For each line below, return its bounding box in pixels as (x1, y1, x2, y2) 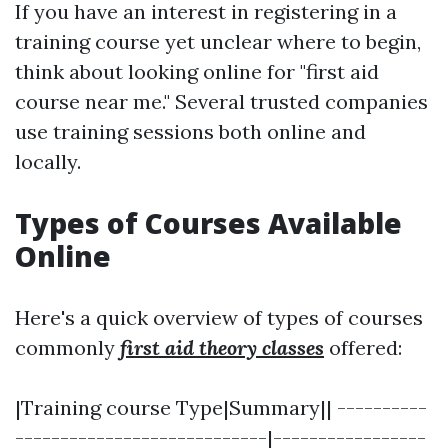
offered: (324, 335, 402, 361)
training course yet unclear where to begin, (15, 29, 421, 55)
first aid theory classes (120, 335, 324, 361)
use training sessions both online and (15, 119, 366, 145)
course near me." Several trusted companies (15, 89, 428, 115)
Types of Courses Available (15, 204, 402, 243)
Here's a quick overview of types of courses (15, 305, 423, 331)
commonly (15, 335, 120, 361)
